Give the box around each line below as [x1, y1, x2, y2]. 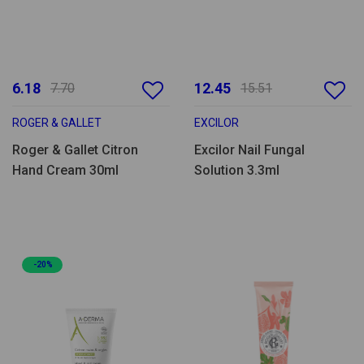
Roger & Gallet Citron [12, 142, 138, 158]
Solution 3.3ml [194, 162, 279, 179]
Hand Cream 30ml [12, 162, 119, 179]
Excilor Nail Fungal [194, 142, 305, 158]
